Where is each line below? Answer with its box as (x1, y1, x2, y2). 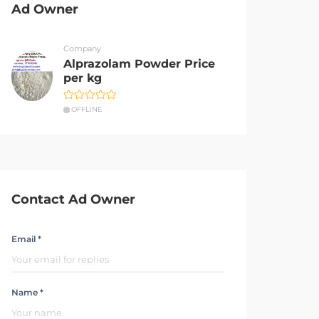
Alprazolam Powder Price (63, 56, 216, 70)
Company (63, 43, 102, 53)
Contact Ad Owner (11, 191, 135, 207)
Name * (11, 286, 43, 298)
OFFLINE (71, 104, 103, 114)
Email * (11, 233, 41, 244)
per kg (63, 70, 103, 85)
